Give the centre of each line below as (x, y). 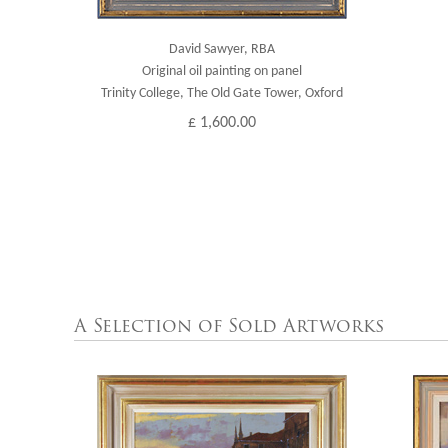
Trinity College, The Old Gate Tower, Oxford (221, 93)
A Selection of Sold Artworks (229, 326)
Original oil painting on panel (221, 71)
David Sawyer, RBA (221, 49)
